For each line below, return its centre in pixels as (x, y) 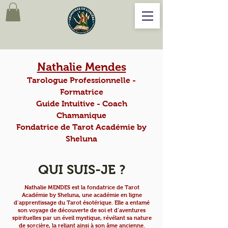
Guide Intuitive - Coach (81, 104)
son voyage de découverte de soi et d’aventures (82, 210)
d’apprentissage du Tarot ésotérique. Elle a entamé (82, 203)
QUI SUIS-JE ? (81, 170)
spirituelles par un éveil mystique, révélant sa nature (82, 218)
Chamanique (81, 116)
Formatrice (81, 92)
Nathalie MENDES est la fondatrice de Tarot (82, 188)
